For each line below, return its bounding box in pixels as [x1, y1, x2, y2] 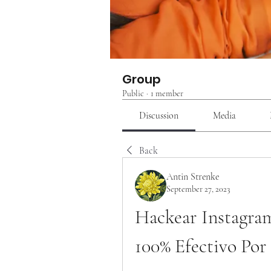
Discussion [139, 109, 179, 122]
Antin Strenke [166, 171, 219, 183]
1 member [151, 88, 183, 99]
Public [122, 88, 144, 99]
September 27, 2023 [166, 184, 230, 194]
